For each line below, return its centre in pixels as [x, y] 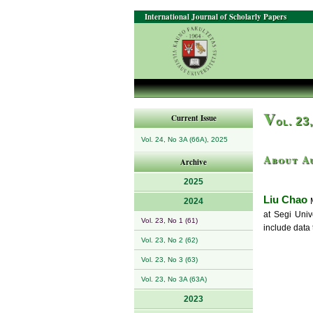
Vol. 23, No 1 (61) [169, 220]
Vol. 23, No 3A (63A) [174, 279]
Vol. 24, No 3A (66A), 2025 [184, 139]
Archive [194, 162]
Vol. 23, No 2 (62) [169, 240]
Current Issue [194, 118]
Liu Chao [285, 199]
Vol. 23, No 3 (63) [169, 260]
